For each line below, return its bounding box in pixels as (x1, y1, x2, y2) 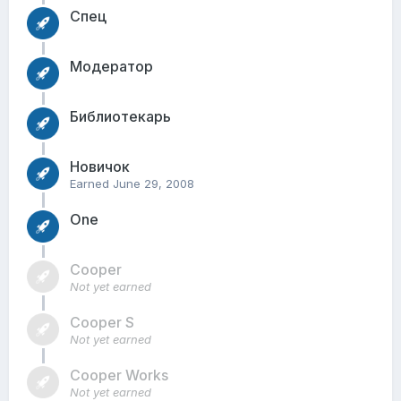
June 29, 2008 (113, 176, 194, 191)
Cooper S (70, 313, 134, 331)
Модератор (70, 57, 153, 75)
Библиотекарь (70, 107, 171, 125)
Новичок (70, 158, 130, 175)
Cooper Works (70, 366, 168, 384)
